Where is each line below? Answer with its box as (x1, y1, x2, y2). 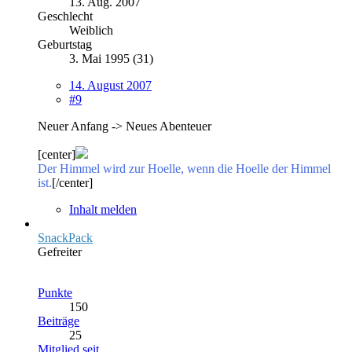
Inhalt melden (69, 202, 137, 216)
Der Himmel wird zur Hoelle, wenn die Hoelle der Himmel (38, 161, 331, 175)
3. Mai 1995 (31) (69, 51, 153, 65)
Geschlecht (38, 9, 93, 23)
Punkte (38, 285, 72, 299)
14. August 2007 (69, 78, 152, 92)
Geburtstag (38, 37, 92, 51)
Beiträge (38, 313, 79, 328)
